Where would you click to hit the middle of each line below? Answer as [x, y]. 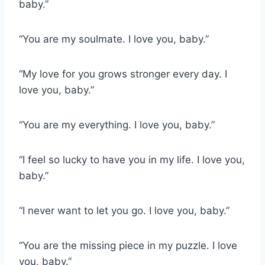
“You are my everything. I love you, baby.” [117, 125]
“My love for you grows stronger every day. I [123, 74]
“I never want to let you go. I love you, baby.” [124, 211]
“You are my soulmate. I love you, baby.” [114, 39]
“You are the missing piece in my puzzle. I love [128, 246]
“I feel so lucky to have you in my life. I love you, [132, 160]
